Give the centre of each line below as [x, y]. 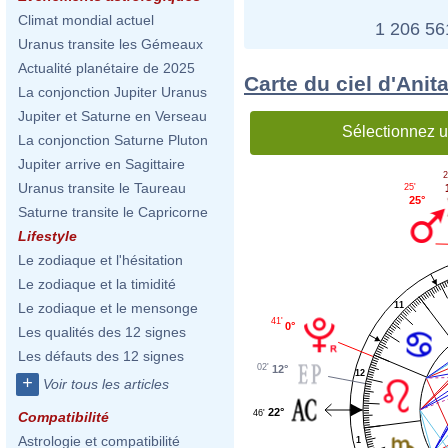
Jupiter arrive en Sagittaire [101, 164]
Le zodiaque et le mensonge [108, 308]
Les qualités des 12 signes [102, 332]
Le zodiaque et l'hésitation [100, 260]
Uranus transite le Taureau [102, 188]
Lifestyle [47, 236]
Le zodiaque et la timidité [97, 284]
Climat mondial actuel [86, 20]
